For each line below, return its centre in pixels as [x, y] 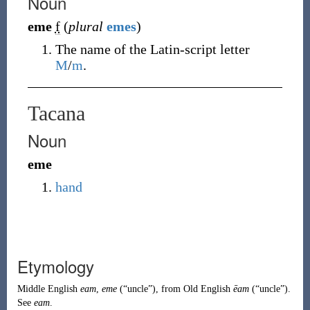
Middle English [47, 289]
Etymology [55, 266]
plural [85, 26]
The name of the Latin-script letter [152, 49]
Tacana [56, 113]
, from [169, 289]
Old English [207, 289]
